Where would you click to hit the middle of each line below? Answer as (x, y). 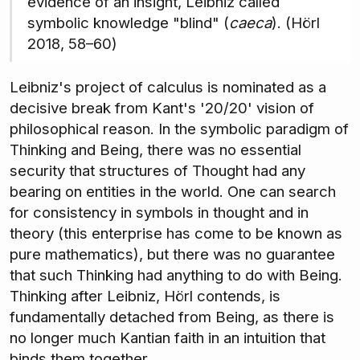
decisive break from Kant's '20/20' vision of (162, 108)
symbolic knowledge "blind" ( (128, 23)
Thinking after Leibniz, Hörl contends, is (145, 297)
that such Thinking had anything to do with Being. (176, 276)
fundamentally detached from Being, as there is (172, 317)
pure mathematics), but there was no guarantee (172, 255)
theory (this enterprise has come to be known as (176, 234)
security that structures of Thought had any (157, 171)
